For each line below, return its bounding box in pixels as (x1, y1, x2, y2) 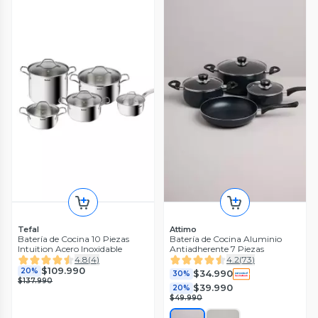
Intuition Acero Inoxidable (18, 243, 122, 254)
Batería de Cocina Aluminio (170, 233, 282, 244)
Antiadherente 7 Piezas (170, 243, 264, 254)
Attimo (170, 224, 197, 234)
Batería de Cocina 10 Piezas (18, 233, 129, 244)
